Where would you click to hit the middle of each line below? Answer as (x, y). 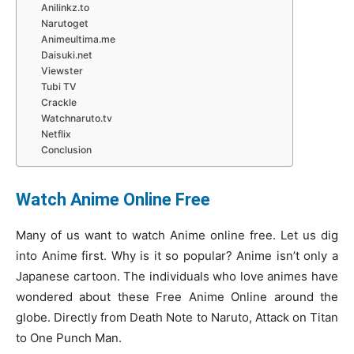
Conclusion (67, 149)
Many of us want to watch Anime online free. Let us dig (177, 235)
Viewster (62, 70)
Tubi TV (59, 86)
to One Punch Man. (69, 337)
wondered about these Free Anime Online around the (177, 296)
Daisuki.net (67, 55)
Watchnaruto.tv (77, 118)
